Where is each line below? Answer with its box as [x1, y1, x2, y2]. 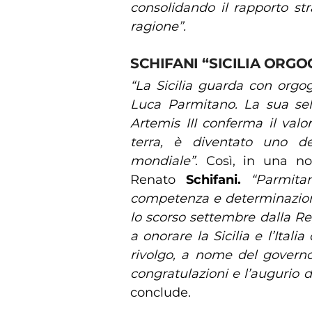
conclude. [130, 284, 191, 300]
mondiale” [130, 153, 195, 169]
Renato [130, 171, 186, 187]
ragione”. [130, 18, 186, 34]
